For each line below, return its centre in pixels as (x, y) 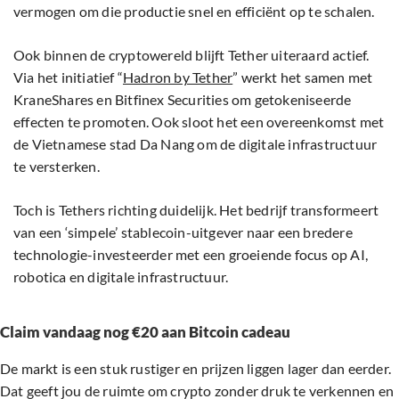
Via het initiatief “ (68, 77)
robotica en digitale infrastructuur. (121, 277)
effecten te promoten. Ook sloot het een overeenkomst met (199, 122)
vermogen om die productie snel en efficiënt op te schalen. (194, 12)
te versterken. (57, 167)
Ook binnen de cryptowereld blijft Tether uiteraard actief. (191, 55)
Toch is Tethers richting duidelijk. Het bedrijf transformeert (196, 210)
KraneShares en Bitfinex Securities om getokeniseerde (183, 100)
